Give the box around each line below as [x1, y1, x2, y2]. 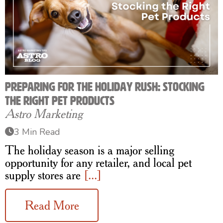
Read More [24, 198, 79, 213]
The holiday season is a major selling [5, 142, 174, 158]
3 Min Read [14, 126, 60, 138]
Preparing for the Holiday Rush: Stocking [5, 80, 205, 94]
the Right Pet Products [5, 94, 114, 108]
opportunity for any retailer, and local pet [5, 155, 192, 170]
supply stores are [5, 167, 84, 183]
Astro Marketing [5, 106, 83, 121]
